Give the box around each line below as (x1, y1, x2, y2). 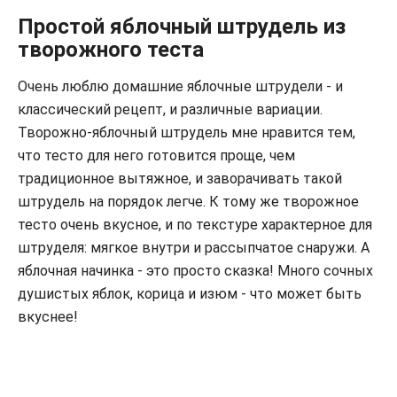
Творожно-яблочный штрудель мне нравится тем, (18, 124, 355, 142)
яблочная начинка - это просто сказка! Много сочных (18, 262, 373, 280)
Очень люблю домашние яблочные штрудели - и (18, 78, 343, 96)
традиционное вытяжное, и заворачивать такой (18, 170, 342, 188)
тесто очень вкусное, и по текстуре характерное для (18, 216, 372, 234)
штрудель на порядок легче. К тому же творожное (18, 193, 359, 211)
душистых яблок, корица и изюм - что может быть (18, 285, 362, 303)
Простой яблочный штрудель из (18, 14, 34, 40)
